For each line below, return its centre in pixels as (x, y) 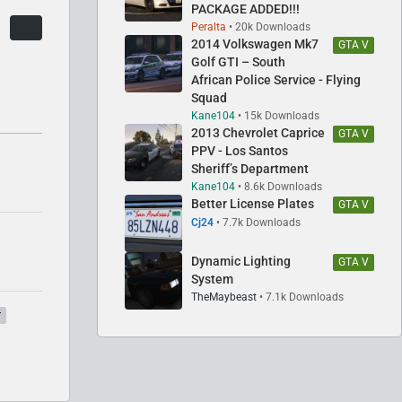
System (212, 279)
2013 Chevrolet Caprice (258, 132)
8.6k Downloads (283, 186)
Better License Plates (253, 203)
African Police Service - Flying (276, 79)
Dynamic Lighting (241, 261)
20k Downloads (273, 26)
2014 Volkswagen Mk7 (255, 44)
